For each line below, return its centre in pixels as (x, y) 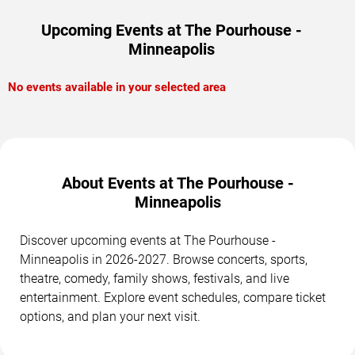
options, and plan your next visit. (110, 317)
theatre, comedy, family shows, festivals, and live (155, 279)
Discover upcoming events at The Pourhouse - (148, 241)
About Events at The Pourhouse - (177, 183)
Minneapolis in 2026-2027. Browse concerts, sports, (164, 260)
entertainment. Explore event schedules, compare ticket (173, 298)
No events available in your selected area (117, 88)
